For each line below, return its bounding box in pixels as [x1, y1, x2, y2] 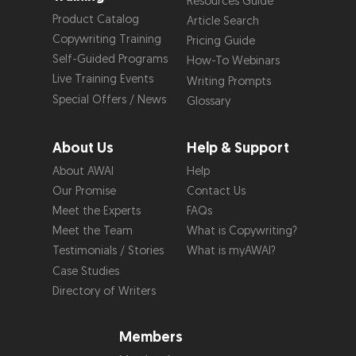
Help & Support [186, 138, 289, 157]
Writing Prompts [186, 73, 271, 89]
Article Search [186, 14, 259, 29]
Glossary [186, 93, 230, 109]
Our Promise [52, 183, 116, 199]
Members [119, 328, 184, 347]
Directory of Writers [52, 283, 156, 299]
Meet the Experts [52, 203, 141, 219]
